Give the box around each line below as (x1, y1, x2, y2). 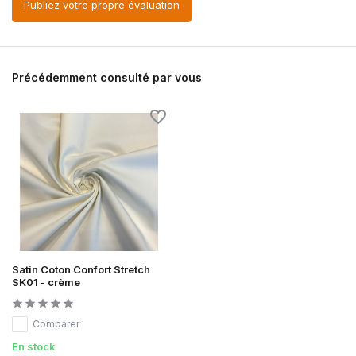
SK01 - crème (12, 275, 80, 288)
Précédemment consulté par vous (12, 71, 202, 85)
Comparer (33, 317, 79, 330)
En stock (12, 339, 56, 353)
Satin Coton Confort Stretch (12, 262, 150, 276)
